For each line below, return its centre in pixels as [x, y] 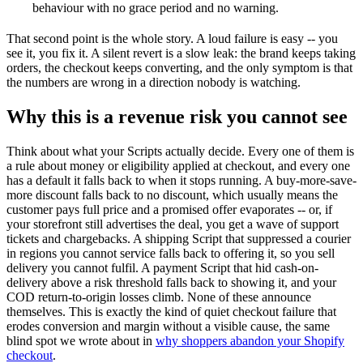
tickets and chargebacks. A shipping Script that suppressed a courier [179, 239]
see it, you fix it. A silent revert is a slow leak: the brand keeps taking [181, 53]
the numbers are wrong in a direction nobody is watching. [154, 83]
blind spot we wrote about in [81, 341]
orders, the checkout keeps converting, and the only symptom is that [179, 68]
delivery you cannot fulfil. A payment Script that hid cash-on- [162, 268]
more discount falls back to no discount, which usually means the [172, 195]
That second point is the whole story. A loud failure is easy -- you [172, 39]
